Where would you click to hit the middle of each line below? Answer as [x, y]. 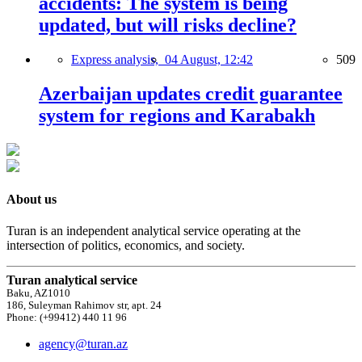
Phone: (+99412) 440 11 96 [67, 318]
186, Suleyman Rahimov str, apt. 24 [84, 306]
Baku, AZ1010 [38, 294]
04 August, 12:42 [209, 59]
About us [32, 199]
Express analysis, [118, 59]
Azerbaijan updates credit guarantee [191, 93]
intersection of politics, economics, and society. [126, 246]
